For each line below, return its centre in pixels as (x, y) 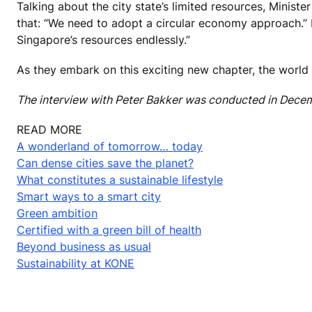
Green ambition (57, 213)
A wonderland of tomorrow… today (110, 147)
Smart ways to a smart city (89, 197)
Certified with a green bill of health (109, 230)
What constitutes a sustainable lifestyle (120, 180)
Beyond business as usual (84, 247)
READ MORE (49, 130)
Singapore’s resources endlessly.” (103, 39)
